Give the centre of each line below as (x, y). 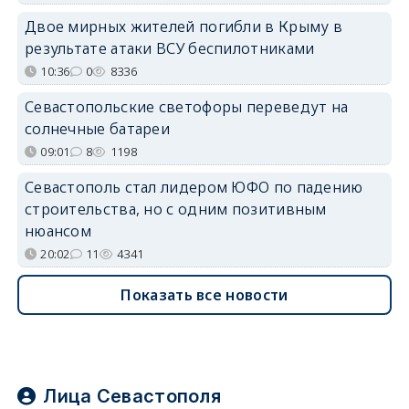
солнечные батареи (97, 129)
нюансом (58, 231)
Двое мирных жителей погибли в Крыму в (184, 27)
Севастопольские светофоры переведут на (186, 107)
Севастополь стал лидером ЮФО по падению (194, 188)
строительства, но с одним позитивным (175, 210)
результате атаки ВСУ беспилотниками (169, 49)
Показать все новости (204, 295)
